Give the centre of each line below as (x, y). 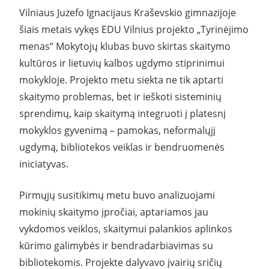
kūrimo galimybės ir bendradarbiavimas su (116, 245)
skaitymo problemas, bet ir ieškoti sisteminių (120, 96)
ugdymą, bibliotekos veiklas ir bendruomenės (122, 147)
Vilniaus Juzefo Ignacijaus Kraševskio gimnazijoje (128, 12)
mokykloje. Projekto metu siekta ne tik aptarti (121, 80)
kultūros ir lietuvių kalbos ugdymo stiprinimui (122, 63)
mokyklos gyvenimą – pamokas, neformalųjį (117, 130)
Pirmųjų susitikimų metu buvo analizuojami (117, 195)
